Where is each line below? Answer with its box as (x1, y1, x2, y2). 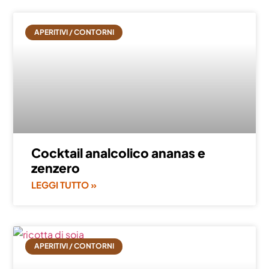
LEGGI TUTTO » (31, 179, 97, 191)
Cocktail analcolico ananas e (31, 145, 206, 162)
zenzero (31, 160, 80, 177)
